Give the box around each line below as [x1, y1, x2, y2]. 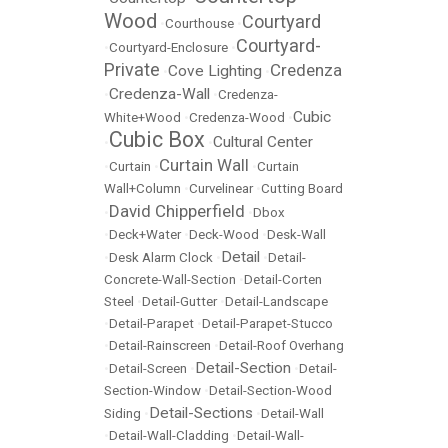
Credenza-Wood [189, 110, 285, 126]
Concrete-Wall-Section [104, 272, 236, 288]
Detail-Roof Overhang [219, 338, 344, 354]
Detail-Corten [244, 272, 322, 288]
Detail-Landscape [225, 294, 328, 310]
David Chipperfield [109, 201, 245, 222]
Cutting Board [261, 181, 343, 197]
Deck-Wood [189, 227, 259, 243]
